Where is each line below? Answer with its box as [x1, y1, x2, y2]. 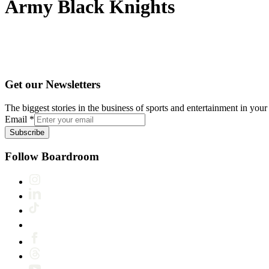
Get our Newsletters [5, 78, 100, 91]
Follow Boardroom [5, 150, 99, 163]
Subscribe [10, 127, 44, 137]
